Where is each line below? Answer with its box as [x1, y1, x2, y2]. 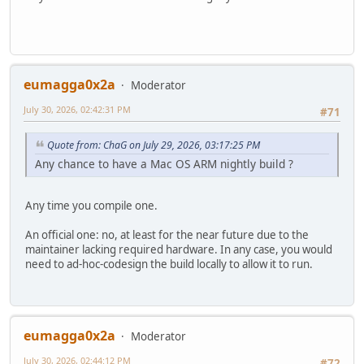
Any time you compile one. [25, 198, 158, 214]
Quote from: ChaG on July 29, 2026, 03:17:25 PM [47, 138, 260, 153]
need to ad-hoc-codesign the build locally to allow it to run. [25, 257, 313, 272]
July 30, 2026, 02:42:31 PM [24, 103, 131, 116]
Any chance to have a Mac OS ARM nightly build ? [35, 156, 293, 172]
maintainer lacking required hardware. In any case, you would [25, 242, 332, 258]
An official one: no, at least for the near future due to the [25, 227, 309, 243]
